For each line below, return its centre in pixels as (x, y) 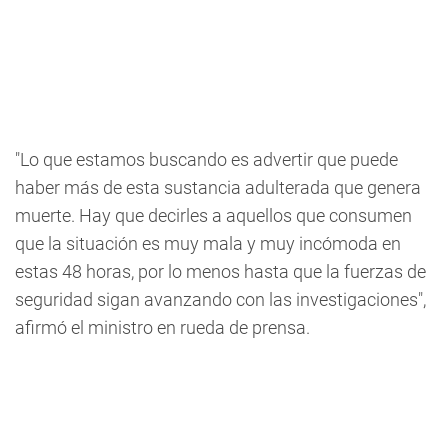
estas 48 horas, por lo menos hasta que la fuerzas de (220, 271)
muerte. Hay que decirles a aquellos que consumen (213, 215)
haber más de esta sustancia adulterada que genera (218, 187)
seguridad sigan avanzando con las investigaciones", (220, 299)
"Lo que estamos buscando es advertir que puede (206, 159)
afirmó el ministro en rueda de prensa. (162, 327)
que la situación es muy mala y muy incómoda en (208, 243)
